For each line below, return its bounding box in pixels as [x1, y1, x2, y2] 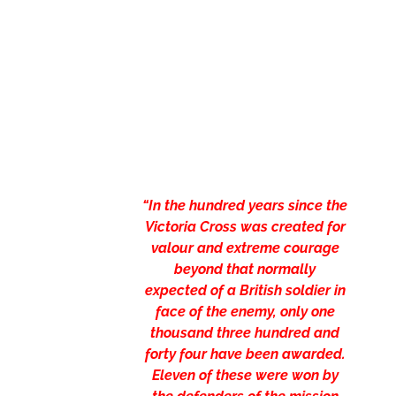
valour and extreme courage [150, 240, 339, 257]
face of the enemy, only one [155, 303, 335, 321]
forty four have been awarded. [144, 346, 346, 363]
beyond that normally [174, 261, 316, 278]
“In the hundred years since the [142, 197, 348, 215]
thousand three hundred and [150, 324, 340, 342]
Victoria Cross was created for [144, 218, 346, 236]
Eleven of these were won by [151, 367, 339, 385]
